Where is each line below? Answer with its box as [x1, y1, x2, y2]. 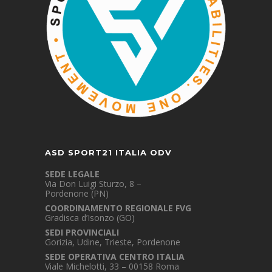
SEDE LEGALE [45, 168, 100, 180]
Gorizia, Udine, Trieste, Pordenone [45, 236, 180, 248]
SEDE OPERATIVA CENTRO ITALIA [45, 251, 185, 263]
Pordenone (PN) [45, 188, 109, 200]
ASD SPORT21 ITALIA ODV [45, 148, 172, 158]
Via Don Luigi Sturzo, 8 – [45, 178, 141, 190]
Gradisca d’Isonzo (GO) [45, 212, 135, 224]
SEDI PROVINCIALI [45, 226, 119, 239]
